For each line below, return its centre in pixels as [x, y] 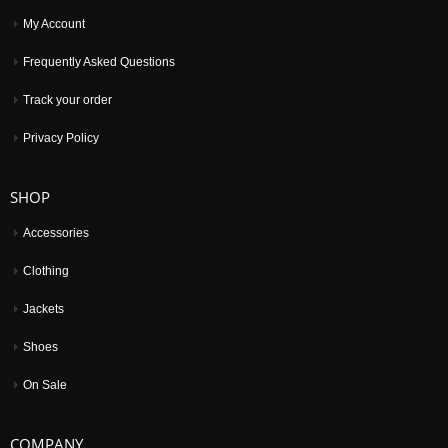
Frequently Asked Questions [99, 61]
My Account [54, 23]
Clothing [46, 270]
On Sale [45, 384]
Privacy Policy [61, 137]
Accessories [56, 232]
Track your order [67, 99]
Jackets [43, 308]
